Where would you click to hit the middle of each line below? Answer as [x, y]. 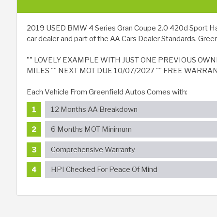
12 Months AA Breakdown [94, 109]
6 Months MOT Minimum [91, 130]
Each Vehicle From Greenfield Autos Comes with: [107, 92]
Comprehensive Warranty [93, 149]
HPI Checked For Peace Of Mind [104, 170]
